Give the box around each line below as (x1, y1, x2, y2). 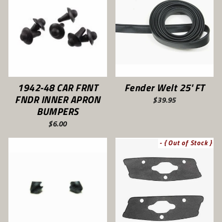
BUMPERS (37, 104, 79, 119)
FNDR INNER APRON (15, 92, 101, 107)
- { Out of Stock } (160, 138, 212, 148)
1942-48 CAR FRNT (17, 80, 98, 95)
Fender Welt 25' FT (124, 80, 205, 95)
